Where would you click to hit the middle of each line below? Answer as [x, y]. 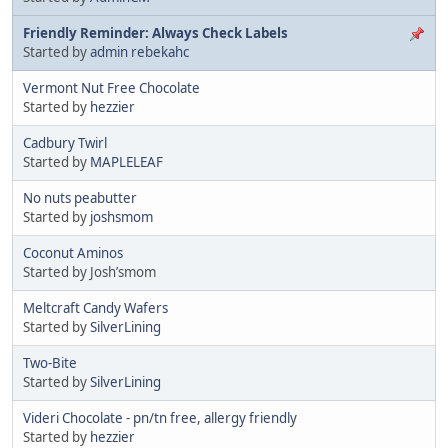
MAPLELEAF [126, 161]
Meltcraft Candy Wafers [95, 307]
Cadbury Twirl [65, 142]
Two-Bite [50, 362]
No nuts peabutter [80, 197]
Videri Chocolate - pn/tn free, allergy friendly [160, 417]
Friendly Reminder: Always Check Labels [155, 32]
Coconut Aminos [73, 252]
